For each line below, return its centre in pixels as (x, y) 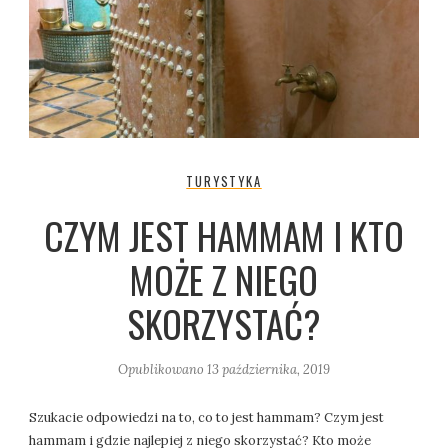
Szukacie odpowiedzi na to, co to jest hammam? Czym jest (207, 417)
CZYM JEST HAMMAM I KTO (224, 235)
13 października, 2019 (268, 369)
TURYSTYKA (224, 181)
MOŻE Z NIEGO (224, 279)
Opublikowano (162, 369)
